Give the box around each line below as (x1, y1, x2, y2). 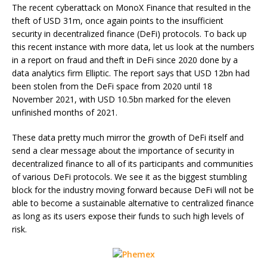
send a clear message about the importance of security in (12, 144, 234, 156)
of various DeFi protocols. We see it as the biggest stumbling (12, 170, 247, 182)
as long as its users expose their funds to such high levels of (12, 210, 244, 222)
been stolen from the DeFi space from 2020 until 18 (12, 80, 212, 92)
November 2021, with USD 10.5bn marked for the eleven (12, 93, 231, 105)
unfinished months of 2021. (12, 106, 117, 118)
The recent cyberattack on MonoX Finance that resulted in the (12, 1, 251, 13)
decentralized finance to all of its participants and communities (12, 157, 253, 169)
